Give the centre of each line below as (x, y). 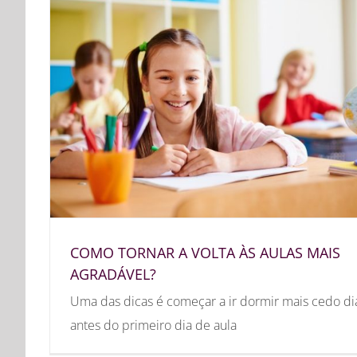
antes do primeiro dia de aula (153, 325)
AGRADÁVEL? (113, 274)
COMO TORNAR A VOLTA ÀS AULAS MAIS (205, 252)
